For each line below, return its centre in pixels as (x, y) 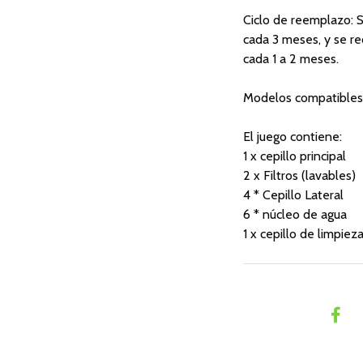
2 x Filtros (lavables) (299, 175)
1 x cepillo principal (294, 156)
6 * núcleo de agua (295, 214)
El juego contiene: (292, 136)
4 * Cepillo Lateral (293, 194)
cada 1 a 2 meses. (290, 58)
